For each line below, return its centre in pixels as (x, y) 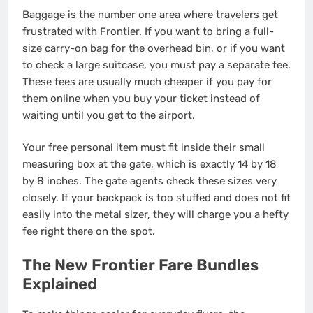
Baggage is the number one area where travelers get (150, 14)
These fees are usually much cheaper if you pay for (147, 81)
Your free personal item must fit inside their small (144, 148)
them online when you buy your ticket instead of (141, 98)
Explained (60, 284)
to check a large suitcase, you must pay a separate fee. (156, 65)
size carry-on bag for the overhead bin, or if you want (154, 48)
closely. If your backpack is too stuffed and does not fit (156, 198)
